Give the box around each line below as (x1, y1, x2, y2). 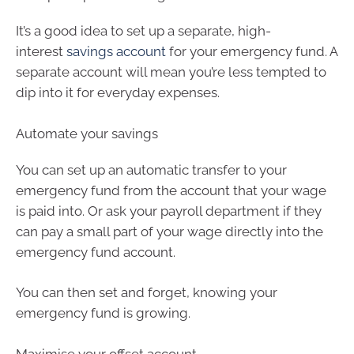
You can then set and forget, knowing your (16, 284, 277, 301)
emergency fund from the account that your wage (16, 182, 326, 198)
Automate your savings (16, 125, 158, 141)
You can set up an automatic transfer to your (16, 161, 287, 178)
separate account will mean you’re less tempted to (16, 64, 326, 81)
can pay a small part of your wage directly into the (16, 223, 323, 239)
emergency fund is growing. (16, 305, 190, 322)
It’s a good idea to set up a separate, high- (16, 23, 271, 40)
